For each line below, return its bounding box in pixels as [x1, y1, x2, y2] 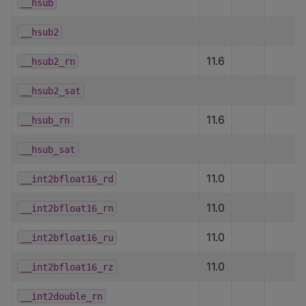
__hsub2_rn [20, 55, 75, 67]
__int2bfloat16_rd [20, 173, 113, 184]
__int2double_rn [20, 290, 102, 302]
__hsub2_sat [20, 85, 81, 96]
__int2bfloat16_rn [20, 202, 113, 214]
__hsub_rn [20, 114, 70, 126]
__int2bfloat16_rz [20, 261, 113, 273]
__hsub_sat [20, 143, 75, 155]
